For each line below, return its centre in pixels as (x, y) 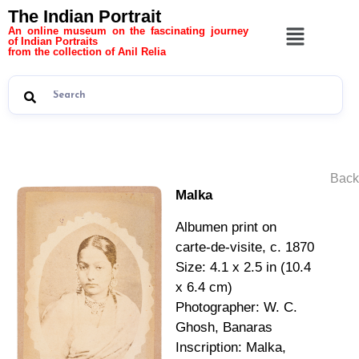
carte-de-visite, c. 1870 (245, 247)
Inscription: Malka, (231, 347)
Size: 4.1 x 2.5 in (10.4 (243, 267)
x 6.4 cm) (204, 287)
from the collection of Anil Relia (87, 52)
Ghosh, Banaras (224, 327)
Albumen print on (226, 227)
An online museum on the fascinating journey (128, 31)
